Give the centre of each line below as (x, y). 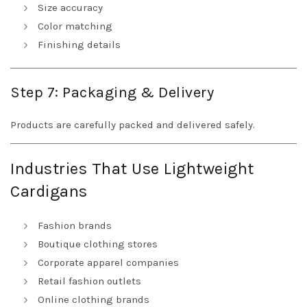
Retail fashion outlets (89, 281)
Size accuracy (70, 8)
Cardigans (49, 192)
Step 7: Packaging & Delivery (112, 93)
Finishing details (79, 45)
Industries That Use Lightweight (132, 169)
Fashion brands (75, 226)
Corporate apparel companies (108, 263)
